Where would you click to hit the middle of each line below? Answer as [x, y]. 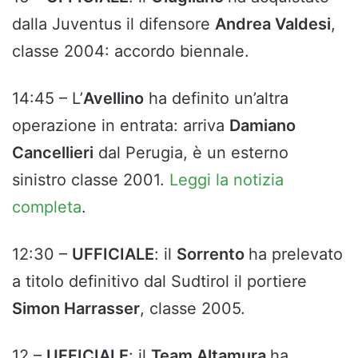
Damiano [263, 126]
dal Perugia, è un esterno [191, 153]
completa [47, 207]
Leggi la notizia [227, 180]
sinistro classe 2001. [91, 180]
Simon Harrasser [76, 309]
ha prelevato [296, 255]
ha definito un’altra [216, 99]
